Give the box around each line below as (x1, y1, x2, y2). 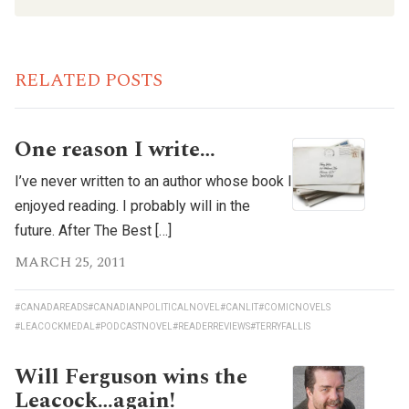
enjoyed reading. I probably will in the (15, 197, 250, 215)
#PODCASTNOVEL (95, 321, 173, 332)
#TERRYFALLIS (250, 321, 310, 332)
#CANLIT (220, 302, 258, 313)
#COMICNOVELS (258, 302, 330, 313)
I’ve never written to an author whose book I (15, 173, 292, 191)
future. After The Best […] (15, 222, 172, 240)
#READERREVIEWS (173, 321, 250, 332)
